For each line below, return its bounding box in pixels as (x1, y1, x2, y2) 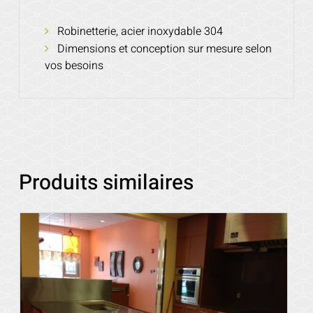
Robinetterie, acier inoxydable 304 (57, 22, 223, 40)
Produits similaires (18, 167, 194, 198)
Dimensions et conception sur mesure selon (57, 40, 272, 57)
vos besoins (44, 57, 103, 74)
